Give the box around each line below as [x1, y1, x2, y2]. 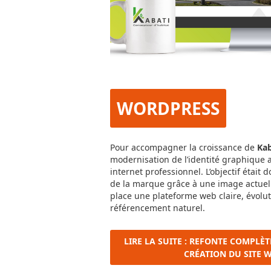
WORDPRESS [117, 96, 220, 120]
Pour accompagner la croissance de [110, 142, 257, 154]
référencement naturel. [110, 202, 205, 214]
